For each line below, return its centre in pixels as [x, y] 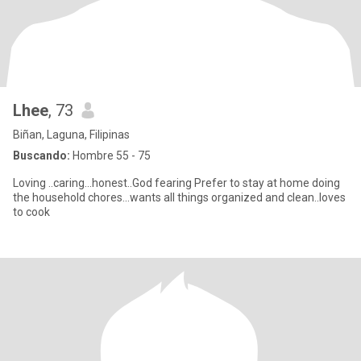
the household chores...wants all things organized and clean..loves [139, 197]
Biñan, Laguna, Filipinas [71, 135]
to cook [31, 212]
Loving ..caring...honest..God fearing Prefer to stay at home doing [176, 183]
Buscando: [41, 156]
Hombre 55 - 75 [110, 156]
